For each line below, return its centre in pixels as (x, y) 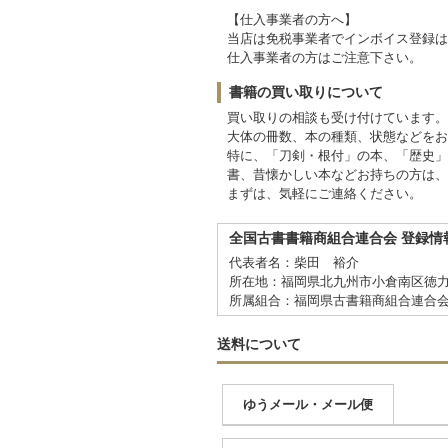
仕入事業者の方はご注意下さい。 (324, 57)
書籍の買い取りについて (306, 91)
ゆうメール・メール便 (308, 404)
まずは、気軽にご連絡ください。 (324, 193)
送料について (259, 343)
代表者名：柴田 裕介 (294, 262)
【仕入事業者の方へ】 (292, 19)
